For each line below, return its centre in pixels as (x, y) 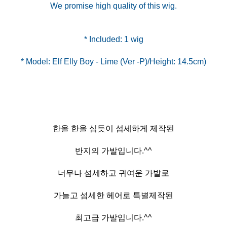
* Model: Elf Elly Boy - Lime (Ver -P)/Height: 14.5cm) (113, 62)
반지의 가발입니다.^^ (113, 151)
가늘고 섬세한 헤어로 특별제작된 (113, 196)
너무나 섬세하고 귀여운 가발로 (113, 173)
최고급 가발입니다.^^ (113, 218)
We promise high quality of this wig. (113, 6)
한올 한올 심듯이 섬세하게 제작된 (113, 129)
